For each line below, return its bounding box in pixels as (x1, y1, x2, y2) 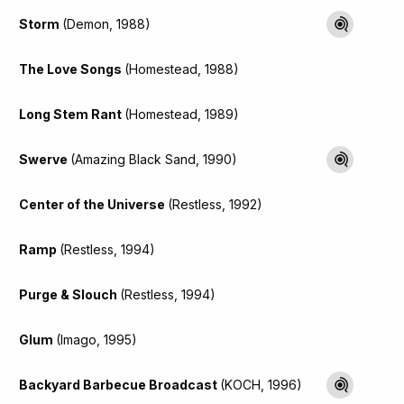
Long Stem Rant (19, 106, 124, 122)
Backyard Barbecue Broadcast (19, 376, 220, 392)
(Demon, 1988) (62, 15, 151, 32)
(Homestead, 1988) (124, 60, 239, 77)
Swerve (19, 151, 70, 167)
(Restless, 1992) (168, 196, 262, 212)
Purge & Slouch (19, 286, 120, 302)
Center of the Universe (19, 196, 168, 212)
